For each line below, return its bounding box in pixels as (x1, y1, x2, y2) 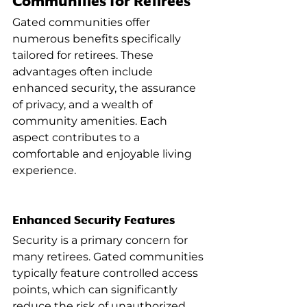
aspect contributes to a (12, 131, 143, 145)
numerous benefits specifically (12, 32, 184, 46)
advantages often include (12, 65, 156, 79)
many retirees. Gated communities (12, 250, 206, 264)
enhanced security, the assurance (12, 82, 199, 95)
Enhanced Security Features (12, 214, 175, 228)
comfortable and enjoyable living (12, 147, 195, 161)
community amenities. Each (12, 114, 170, 128)
